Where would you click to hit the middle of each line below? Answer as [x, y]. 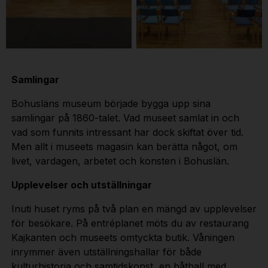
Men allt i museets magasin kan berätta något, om [124, 146]
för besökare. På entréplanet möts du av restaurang [130, 223]
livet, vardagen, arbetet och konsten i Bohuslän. [120, 161]
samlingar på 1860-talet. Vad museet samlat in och [125, 118]
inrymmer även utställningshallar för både [106, 252]
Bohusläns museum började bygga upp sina [111, 103]
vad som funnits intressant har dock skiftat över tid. [127, 132]
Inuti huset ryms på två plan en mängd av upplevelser [134, 208]
